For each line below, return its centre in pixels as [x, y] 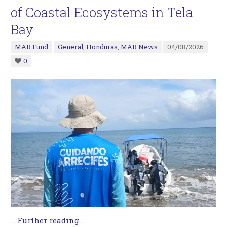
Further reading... [51, 221]
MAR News [139, 47]
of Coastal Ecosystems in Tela [102, 12]
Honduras [102, 47]
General [71, 47]
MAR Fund [32, 47]
